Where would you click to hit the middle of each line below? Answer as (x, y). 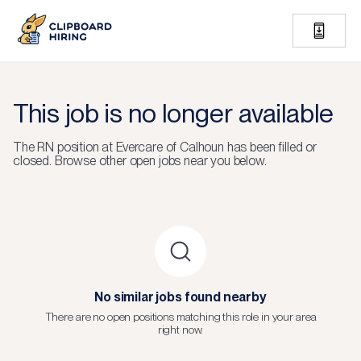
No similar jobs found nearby (180, 297)
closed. (32, 161)
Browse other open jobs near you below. (160, 161)
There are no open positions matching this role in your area (180, 317)
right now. (180, 330)
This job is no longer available (173, 113)
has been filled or (270, 147)
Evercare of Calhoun (170, 147)
